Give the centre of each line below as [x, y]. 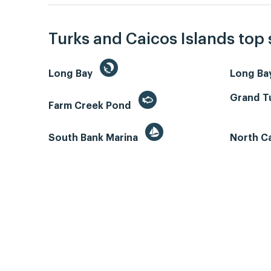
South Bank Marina [94, 138]
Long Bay [72, 74]
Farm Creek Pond [91, 106]
